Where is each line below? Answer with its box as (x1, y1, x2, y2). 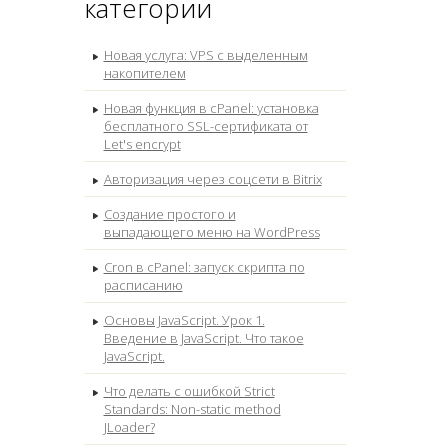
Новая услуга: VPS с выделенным (103, 46, 308, 65)
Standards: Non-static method (103, 400, 281, 419)
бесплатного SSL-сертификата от (103, 117, 308, 136)
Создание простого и (103, 205, 236, 224)
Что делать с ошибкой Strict (103, 382, 275, 401)
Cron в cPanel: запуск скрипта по (103, 258, 305, 277)
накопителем (103, 64, 186, 83)
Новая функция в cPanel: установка (103, 99, 319, 118)
